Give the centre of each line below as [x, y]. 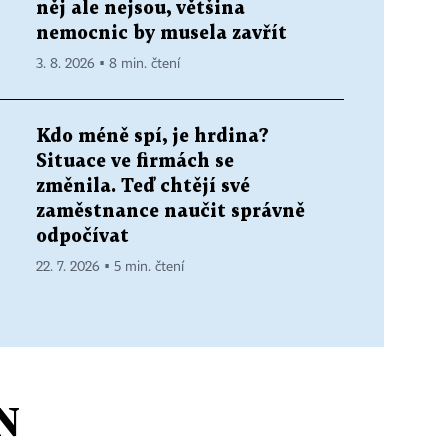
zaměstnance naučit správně [170, 211]
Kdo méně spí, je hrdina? [152, 136]
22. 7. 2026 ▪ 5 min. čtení [110, 266]
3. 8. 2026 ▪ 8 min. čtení [108, 63]
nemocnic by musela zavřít [161, 33]
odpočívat [82, 236]
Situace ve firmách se [135, 161]
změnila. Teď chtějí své [143, 186]
